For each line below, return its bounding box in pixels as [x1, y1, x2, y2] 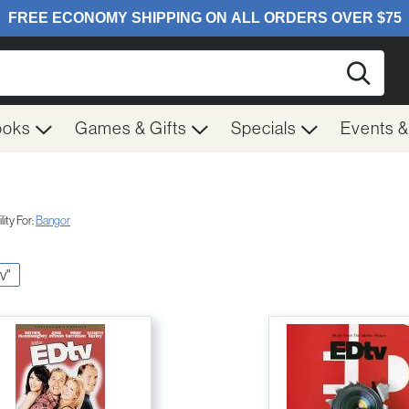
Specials [231, 119, 300, 138]
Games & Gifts [75, 119, 191, 138]
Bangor [36, 214, 70, 228]
